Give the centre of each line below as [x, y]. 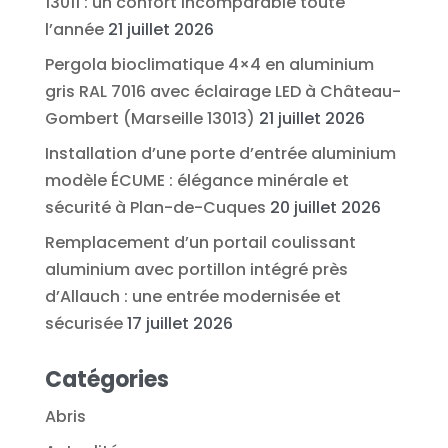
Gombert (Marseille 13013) [149, 118]
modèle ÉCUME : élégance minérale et [196, 180]
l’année [74, 29]
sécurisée [83, 323]
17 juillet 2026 [179, 323]
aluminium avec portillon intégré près [196, 269]
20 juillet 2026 [325, 207]
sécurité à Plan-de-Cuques [155, 207]
